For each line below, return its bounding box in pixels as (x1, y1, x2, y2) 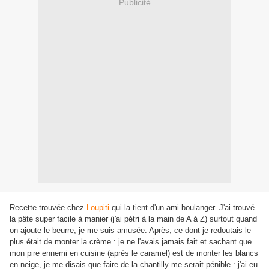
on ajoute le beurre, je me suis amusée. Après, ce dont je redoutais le (10, 226, 251, 235)
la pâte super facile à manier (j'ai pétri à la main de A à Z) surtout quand (10, 214, 257, 224)
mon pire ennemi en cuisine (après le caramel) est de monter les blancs (10, 249, 258, 258)
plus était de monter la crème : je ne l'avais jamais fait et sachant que (10, 237, 252, 247)
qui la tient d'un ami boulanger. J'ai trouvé (112, 203, 255, 213)
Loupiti (86, 203, 109, 213)
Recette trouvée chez (10, 203, 84, 213)
